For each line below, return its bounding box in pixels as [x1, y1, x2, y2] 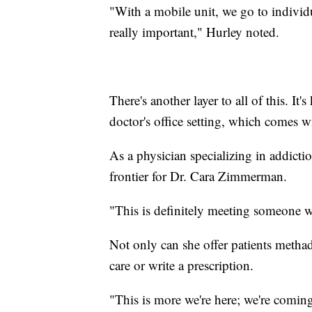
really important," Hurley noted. [109, 22, 279, 40]
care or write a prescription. [109, 256, 253, 274]
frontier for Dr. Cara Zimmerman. [109, 166, 287, 185]
